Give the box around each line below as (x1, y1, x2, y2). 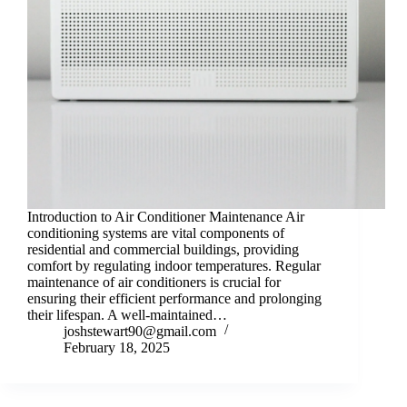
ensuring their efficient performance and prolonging (27, 291, 322, 307)
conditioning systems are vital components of (27, 225, 284, 242)
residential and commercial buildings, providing (27, 242, 299, 258)
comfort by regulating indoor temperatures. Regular (27, 258, 321, 274)
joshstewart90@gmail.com (64, 323, 216, 340)
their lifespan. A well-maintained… (27, 307, 227, 323)
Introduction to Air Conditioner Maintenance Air (27, 209, 304, 225)
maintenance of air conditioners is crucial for (27, 274, 281, 291)
